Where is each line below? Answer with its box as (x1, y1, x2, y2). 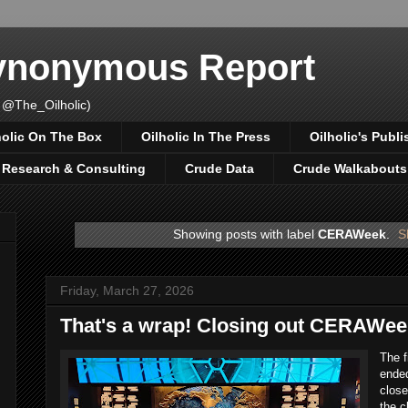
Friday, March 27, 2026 (60, 283, 194, 299)
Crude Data (185, 161, 254, 177)
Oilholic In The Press (141, 129, 270, 145)
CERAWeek (317, 226, 386, 241)
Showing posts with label (172, 226, 318, 241)
